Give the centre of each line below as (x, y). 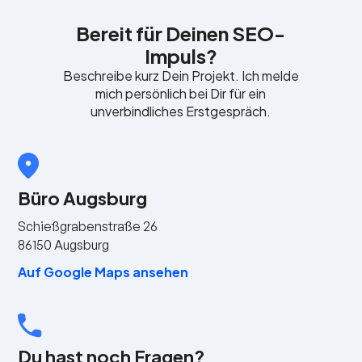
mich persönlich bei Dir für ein (181, 93)
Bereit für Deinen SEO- (181, 33)
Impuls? (181, 56)
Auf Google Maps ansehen (103, 272)
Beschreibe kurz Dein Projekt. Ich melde (181, 76)
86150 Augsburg (64, 245)
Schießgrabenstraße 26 (92, 226)
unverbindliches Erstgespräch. (181, 111)
